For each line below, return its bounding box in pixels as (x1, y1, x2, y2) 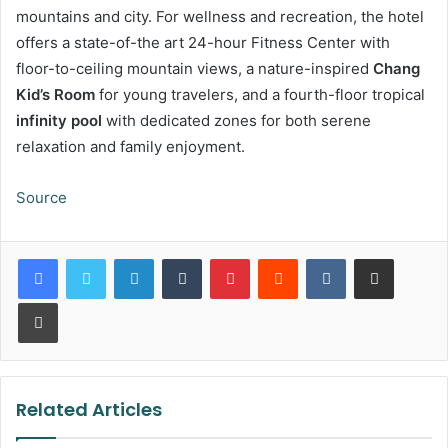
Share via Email (393, 250, 425, 267)
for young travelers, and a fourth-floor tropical (95, 85, 425, 105)
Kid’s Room (16, 85, 95, 105)
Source (16, 188, 67, 208)
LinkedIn (153, 250, 205, 267)
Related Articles (16, 397, 162, 423)
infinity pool (16, 111, 102, 131)
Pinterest (249, 250, 306, 267)
